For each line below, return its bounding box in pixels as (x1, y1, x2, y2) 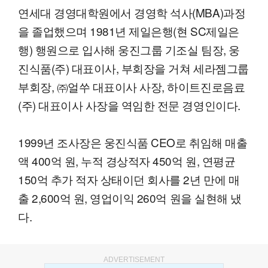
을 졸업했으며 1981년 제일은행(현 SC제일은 (18, 22, 239, 39)
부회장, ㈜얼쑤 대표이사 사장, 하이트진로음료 (18, 78, 245, 95)
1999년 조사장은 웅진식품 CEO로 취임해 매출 (18, 133, 248, 150)
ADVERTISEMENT (103, 255, 165, 264)
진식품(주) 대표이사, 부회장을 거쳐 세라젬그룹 (18, 59, 249, 76)
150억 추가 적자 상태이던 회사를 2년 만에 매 (18, 170, 240, 187)
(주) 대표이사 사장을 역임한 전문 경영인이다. (18, 96, 240, 113)
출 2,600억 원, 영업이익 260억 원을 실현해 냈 (18, 189, 242, 206)
